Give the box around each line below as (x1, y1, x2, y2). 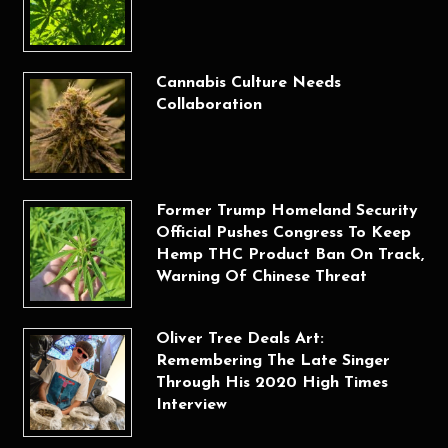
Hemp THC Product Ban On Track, (155, 246, 424, 263)
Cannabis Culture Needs (155, 74, 341, 91)
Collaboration (155, 96, 262, 113)
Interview (155, 397, 227, 414)
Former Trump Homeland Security (155, 202, 418, 219)
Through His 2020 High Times (155, 375, 388, 392)
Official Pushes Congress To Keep (155, 224, 411, 241)
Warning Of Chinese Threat (155, 268, 367, 285)
